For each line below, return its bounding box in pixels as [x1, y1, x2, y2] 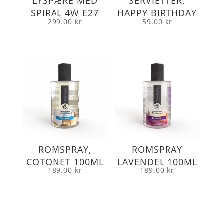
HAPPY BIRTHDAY [117, 7, 197, 19]
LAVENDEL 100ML [117, 156, 197, 168]
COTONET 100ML [26, 156, 104, 168]
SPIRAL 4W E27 [31, 7, 99, 19]
